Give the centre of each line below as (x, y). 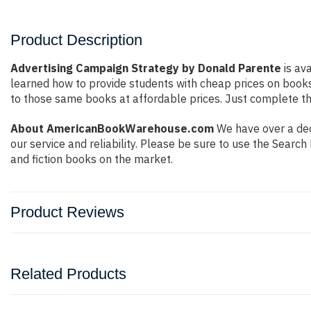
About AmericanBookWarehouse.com (112, 128)
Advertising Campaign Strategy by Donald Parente (146, 68)
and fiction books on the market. (92, 159)
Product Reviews (67, 212)
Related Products (68, 274)
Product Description (76, 40)
